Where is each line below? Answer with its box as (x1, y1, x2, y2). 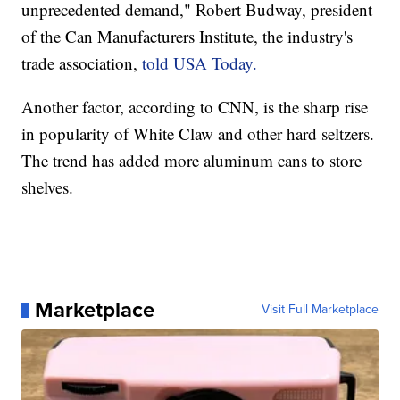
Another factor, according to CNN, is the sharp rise (21, 96, 369, 119)
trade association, (21, 52, 143, 75)
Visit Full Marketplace (261, 300, 379, 320)
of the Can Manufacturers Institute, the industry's (21, 25, 354, 48)
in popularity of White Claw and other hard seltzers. (21, 122, 375, 146)
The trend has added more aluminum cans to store (21, 149, 362, 172)
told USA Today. (142, 52, 258, 75)
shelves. (21, 176, 74, 199)
